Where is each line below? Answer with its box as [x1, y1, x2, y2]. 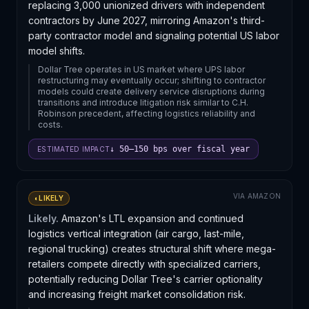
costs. [38, 119, 63, 130]
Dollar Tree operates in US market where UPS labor [38, 64, 245, 74]
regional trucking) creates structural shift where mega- [28, 243, 276, 255]
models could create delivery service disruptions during [38, 86, 265, 97]
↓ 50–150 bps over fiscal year [110, 144, 250, 154]
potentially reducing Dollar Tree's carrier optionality [28, 273, 263, 285]
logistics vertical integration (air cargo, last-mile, [28, 228, 244, 239]
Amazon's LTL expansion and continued [61, 212, 243, 224]
